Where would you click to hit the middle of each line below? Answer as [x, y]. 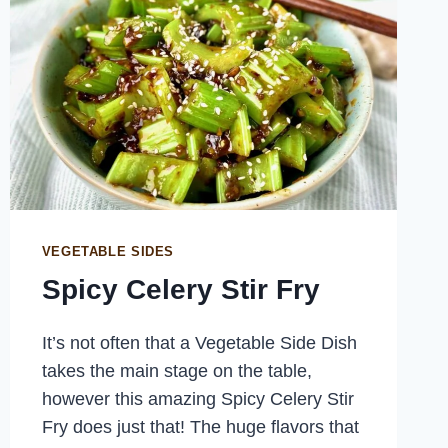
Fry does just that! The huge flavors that [200, 426]
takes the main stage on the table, [176, 370]
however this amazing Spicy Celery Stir [197, 398]
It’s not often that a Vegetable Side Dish [199, 342]
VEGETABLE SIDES [108, 252]
